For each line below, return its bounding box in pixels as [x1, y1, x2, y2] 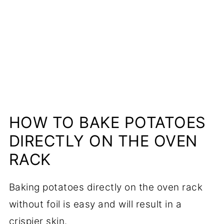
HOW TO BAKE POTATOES [8, 112, 206, 131]
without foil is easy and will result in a [8, 198, 182, 210]
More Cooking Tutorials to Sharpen [25, 3, 187, 14]
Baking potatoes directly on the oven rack [8, 181, 203, 193]
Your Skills [25, 20, 73, 31]
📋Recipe [25, 41, 68, 52]
